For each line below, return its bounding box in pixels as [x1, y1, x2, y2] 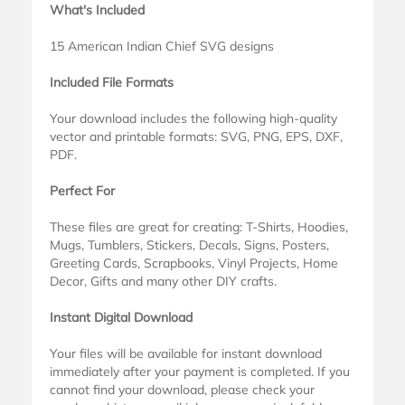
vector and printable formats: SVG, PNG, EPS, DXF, [50, 128, 343, 145]
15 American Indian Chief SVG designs [50, 38, 274, 54]
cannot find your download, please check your [50, 381, 315, 398]
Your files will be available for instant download [50, 345, 322, 362]
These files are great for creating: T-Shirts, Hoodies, [50, 219, 348, 235]
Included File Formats [50, 74, 174, 90]
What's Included [50, 2, 145, 18]
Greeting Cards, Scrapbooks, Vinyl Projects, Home [50, 255, 338, 271]
